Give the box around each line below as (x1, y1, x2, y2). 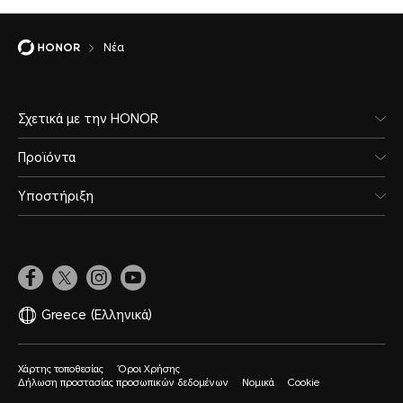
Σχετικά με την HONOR (18, 111, 158, 126)
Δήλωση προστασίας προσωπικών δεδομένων (18, 376, 228, 389)
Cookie (288, 376, 319, 389)
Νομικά (242, 376, 274, 389)
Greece (41, 307, 86, 322)
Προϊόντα (18, 149, 76, 165)
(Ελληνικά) (91, 307, 152, 322)
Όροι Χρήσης (117, 363, 180, 375)
